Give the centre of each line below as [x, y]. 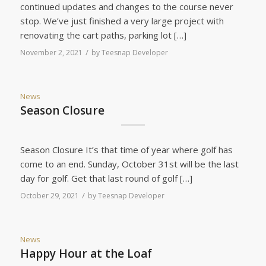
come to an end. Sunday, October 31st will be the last [129, 164]
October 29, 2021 [49, 196]
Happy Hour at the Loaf [86, 254]
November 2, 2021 [51, 52]
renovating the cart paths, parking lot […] [103, 35]
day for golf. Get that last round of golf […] [106, 178]
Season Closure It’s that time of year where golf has [126, 150]
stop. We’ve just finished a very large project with [122, 20]
